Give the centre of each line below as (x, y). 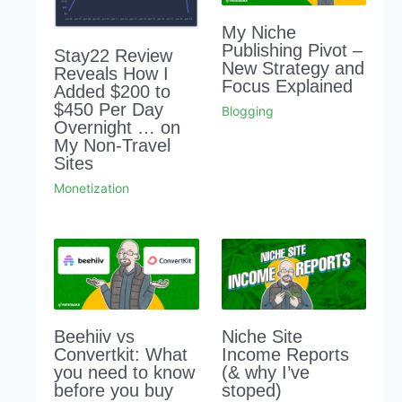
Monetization (92, 188)
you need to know (124, 372)
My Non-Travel (112, 145)
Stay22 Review (113, 55)
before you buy (114, 390)
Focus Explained (287, 86)
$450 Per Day (109, 109)
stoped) (251, 390)
